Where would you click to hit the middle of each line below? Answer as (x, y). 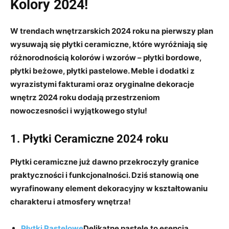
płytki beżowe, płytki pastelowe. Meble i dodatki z (102, 71)
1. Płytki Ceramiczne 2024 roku (89, 139)
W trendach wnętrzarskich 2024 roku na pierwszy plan (112, 31)
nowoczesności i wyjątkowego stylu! (79, 110)
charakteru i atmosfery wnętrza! (71, 201)
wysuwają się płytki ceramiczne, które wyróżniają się (109, 44)
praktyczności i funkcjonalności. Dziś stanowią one (105, 175)
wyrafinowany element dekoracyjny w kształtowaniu (109, 188)
